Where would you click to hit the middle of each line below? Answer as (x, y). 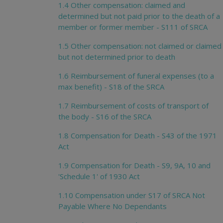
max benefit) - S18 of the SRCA (111, 87)
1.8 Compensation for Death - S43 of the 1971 (138, 136)
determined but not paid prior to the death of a (139, 16)
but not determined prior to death (117, 57)
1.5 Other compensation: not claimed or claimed (140, 46)
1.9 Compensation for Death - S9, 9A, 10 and (134, 166)
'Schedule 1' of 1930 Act (99, 176)
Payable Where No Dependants (112, 206)
